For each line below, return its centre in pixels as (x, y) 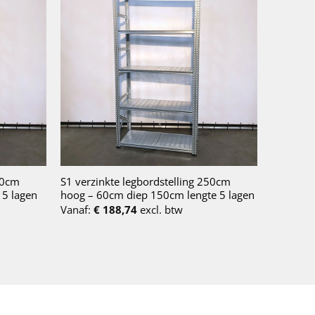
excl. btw (160, 209)
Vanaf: (77, 209)
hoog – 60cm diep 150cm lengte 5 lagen (157, 195)
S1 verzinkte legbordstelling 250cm (145, 182)
